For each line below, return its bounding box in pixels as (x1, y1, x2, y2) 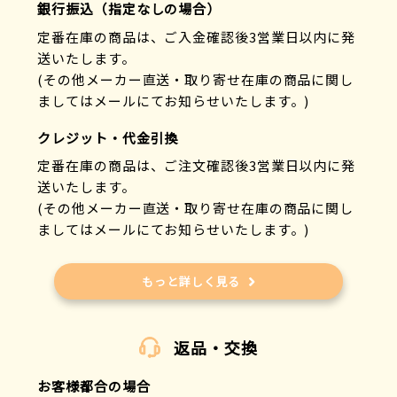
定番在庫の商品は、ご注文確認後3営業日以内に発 (37, 156, 356, 175)
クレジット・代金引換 (37, 128, 179, 147)
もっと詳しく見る (142, 272, 241, 290)
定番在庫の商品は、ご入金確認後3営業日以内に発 (37, 27, 356, 46)
